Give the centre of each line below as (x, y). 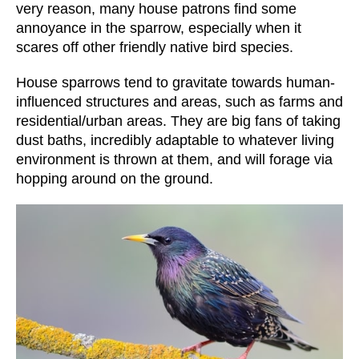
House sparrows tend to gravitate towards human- (175, 83)
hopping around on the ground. (115, 179)
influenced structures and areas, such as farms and (179, 102)
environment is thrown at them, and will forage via (174, 160)
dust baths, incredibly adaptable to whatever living (175, 141)
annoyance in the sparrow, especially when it (159, 28)
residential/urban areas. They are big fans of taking (178, 121)
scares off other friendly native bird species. (155, 48)
